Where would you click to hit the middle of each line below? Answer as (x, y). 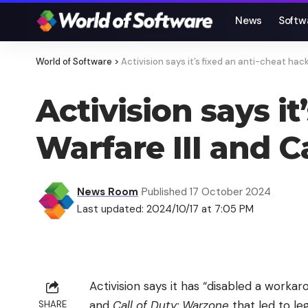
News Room (108, 192)
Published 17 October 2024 (206, 192)
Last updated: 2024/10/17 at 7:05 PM (165, 209)
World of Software (74, 62)
